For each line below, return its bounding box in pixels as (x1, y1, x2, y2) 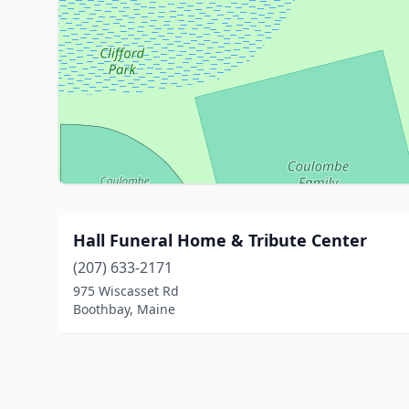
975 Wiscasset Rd (73, 282, 179, 299)
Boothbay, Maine (73, 300, 175, 318)
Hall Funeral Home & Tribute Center (73, 229, 367, 251)
